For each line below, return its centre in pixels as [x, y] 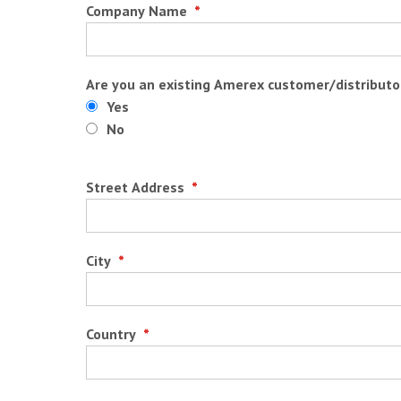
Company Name [138, 11]
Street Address [137, 187]
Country [112, 333]
